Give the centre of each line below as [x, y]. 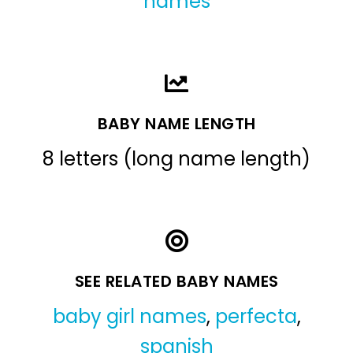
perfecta [256, 316]
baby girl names [129, 316]
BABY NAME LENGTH [176, 123]
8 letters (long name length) [176, 158]
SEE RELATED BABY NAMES [176, 281]
